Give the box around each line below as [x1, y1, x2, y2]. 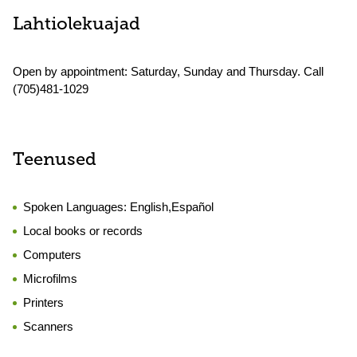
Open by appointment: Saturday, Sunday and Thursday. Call [13, 65, 324, 78]
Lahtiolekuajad [13, 16, 140, 34]
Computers [23, 248, 81, 261]
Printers [23, 296, 64, 309]
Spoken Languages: [23, 200, 130, 214]
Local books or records [23, 224, 143, 237]
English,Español [130, 200, 214, 214]
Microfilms [23, 272, 77, 285]
